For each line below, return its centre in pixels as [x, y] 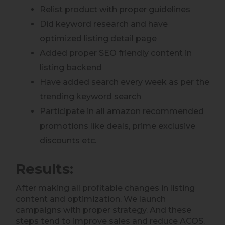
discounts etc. [68, 140]
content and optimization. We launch [91, 199]
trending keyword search [90, 96]
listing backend [71, 67]
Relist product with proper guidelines [115, 9]
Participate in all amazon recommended [122, 111]
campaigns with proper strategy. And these [103, 210]
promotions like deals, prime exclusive [118, 126]
